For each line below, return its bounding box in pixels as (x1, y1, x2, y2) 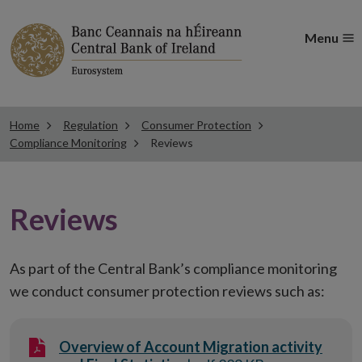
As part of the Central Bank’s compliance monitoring (10, 259, 337, 277)
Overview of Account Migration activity (59, 338, 322, 356)
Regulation (63, 118, 118, 132)
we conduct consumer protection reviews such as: (10, 282, 325, 300)
